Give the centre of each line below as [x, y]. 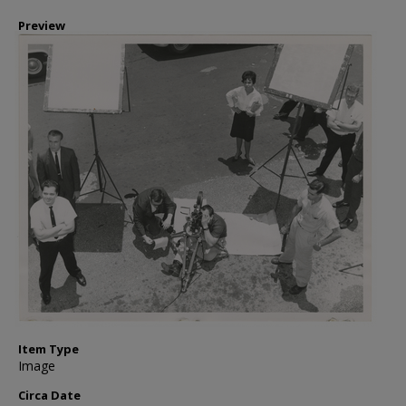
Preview [42, 25]
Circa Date [49, 395]
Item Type [48, 349]
